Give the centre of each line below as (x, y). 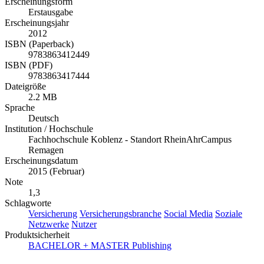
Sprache (20, 107)
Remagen (46, 150)
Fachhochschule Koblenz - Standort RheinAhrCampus (130, 139)
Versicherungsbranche (121, 213)
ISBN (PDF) (29, 65)
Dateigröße (25, 86)
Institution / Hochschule (49, 128)
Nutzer (84, 224)
